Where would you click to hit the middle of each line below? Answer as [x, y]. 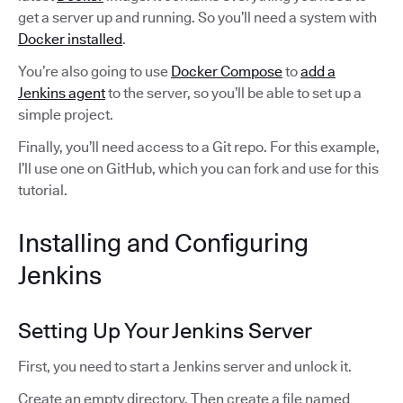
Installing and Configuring [163, 242]
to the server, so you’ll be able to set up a [233, 93]
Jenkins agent [62, 93]
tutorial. [43, 190]
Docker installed [70, 39]
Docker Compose [227, 71]
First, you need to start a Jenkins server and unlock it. [185, 366]
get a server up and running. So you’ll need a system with [197, 17]
